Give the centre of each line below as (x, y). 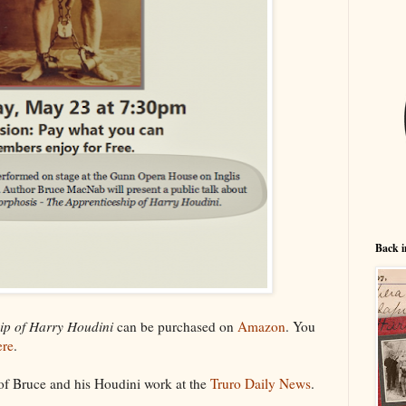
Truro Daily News (261, 383)
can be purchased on (175, 326)
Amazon (261, 326)
